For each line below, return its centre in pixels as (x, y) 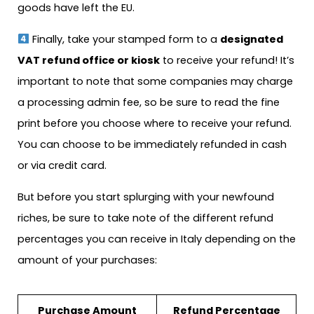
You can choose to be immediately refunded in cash (152, 145)
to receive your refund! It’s (227, 61)
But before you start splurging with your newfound (146, 197)
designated (251, 40)
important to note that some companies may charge (155, 82)
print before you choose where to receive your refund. (155, 124)
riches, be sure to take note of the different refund (145, 218)
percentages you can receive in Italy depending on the (157, 239)
